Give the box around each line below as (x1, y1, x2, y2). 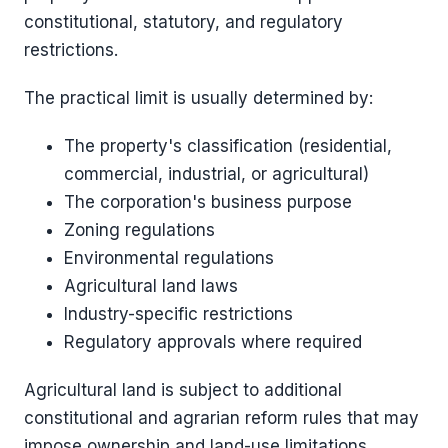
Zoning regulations (64, 219, 215, 240)
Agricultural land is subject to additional (24, 379, 342, 400)
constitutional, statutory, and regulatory (24, 11, 343, 32)
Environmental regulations (64, 247, 274, 268)
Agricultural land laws (64, 275, 238, 296)
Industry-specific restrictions (64, 303, 293, 324)
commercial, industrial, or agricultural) (64, 163, 369, 184)
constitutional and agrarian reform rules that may (24, 407, 419, 428)
